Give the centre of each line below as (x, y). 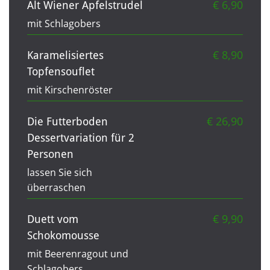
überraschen (56, 187)
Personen (50, 154)
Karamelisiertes (65, 55)
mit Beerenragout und (78, 253)
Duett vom (53, 219)
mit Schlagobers (64, 23)
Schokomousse (63, 235)
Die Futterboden (67, 121)
